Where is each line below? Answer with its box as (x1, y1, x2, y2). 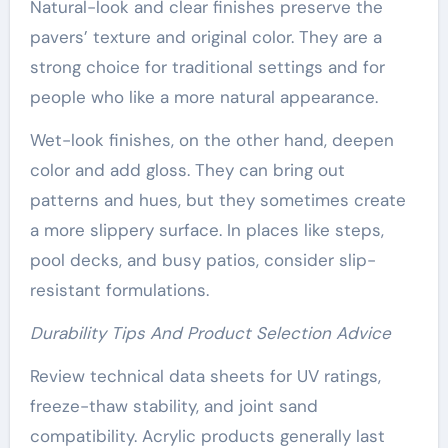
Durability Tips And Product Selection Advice (29, 321, 391, 344)
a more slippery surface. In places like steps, (29, 218, 384, 241)
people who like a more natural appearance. (29, 85, 378, 108)
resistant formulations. (29, 278, 209, 301)
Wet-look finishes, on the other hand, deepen (29, 128, 394, 151)
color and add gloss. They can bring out (29, 158, 345, 181)
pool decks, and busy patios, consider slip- (29, 248, 376, 271)
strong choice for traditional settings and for (29, 55, 385, 78)
